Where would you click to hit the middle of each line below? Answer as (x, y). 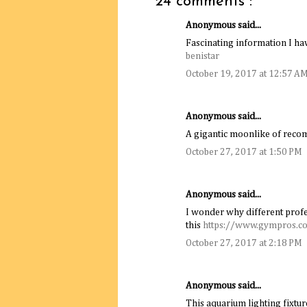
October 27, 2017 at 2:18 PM (244, 243)
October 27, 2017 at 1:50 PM (244, 152)
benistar (202, 56)
